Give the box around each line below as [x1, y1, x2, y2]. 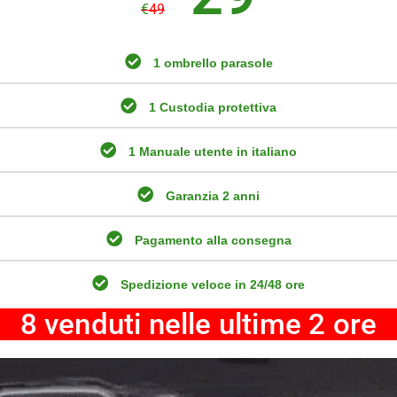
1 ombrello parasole [152, 55, 273, 70]
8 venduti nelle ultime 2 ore [19, 306, 378, 341]
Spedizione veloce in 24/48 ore [121, 276, 305, 292]
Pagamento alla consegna [134, 232, 292, 247]
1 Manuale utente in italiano [128, 144, 297, 159]
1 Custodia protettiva [149, 99, 276, 114]
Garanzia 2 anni [166, 188, 260, 203]
